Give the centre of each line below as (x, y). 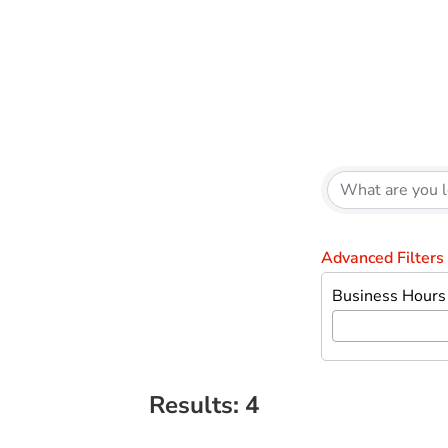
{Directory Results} (291, 150)
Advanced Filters (383, 258)
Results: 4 (204, 405)
